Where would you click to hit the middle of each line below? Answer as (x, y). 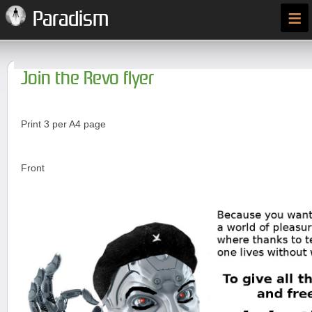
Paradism (71, 19)
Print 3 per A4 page (63, 124)
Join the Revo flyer (87, 78)
